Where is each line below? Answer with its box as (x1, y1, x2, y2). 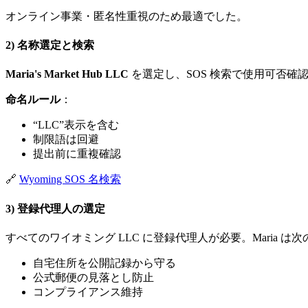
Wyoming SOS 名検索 (19, 173, 121, 186)
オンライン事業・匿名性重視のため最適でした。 (5, 10, 247, 22)
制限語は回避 (33, 133, 99, 146)
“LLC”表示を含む (33, 119, 119, 131)
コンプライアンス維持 (33, 285, 143, 298)
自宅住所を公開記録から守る (33, 256, 176, 269)
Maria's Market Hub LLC (5, 68, 129, 80)
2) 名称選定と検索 (5, 39, 94, 52)
